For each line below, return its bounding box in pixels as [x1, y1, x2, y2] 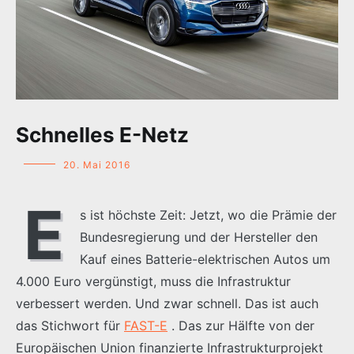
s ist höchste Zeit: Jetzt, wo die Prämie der [80, 206, 337, 223]
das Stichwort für [16, 317, 124, 333]
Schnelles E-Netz [16, 122, 189, 147]
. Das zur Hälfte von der [168, 317, 314, 333]
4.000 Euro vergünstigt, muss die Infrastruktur [16, 273, 291, 289]
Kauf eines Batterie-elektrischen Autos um [80, 250, 330, 267]
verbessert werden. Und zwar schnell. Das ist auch [16, 295, 318, 311]
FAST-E [124, 317, 168, 333]
